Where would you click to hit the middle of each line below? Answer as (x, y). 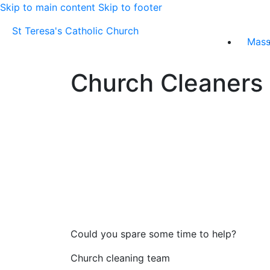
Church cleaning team (120, 258)
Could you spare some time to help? (153, 234)
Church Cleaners (167, 83)
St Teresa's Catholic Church (75, 31)
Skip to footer (130, 7)
